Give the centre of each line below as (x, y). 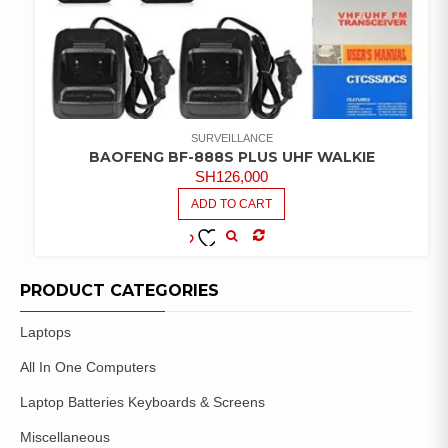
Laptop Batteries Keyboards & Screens (142, 401)
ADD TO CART (231, 203)
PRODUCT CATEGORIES (119, 290)
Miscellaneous (65, 436)
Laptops (45, 331)
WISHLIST (202, 280)
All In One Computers (88, 366)
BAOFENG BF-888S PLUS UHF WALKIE (231, 156)
